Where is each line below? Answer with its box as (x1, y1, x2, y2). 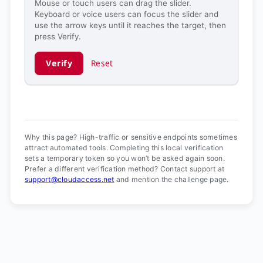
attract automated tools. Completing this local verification (24, 143, 224, 152)
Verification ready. (23, 95, 104, 107)
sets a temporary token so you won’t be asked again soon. (24, 153, 225, 163)
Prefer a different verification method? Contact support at (24, 164, 225, 173)
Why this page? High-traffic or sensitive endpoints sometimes (24, 132, 237, 141)
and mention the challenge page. (114, 174, 229, 184)
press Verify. (34, 31, 81, 41)
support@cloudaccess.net (24, 174, 114, 184)
